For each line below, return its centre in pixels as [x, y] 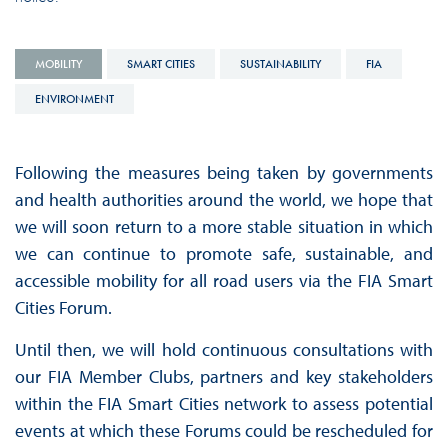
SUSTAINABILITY [280, 63]
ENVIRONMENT [74, 98]
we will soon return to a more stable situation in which [224, 226]
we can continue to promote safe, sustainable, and [224, 253]
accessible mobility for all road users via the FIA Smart [224, 280]
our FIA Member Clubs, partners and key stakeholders [224, 376]
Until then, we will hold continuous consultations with [224, 349]
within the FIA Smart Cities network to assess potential [224, 403]
